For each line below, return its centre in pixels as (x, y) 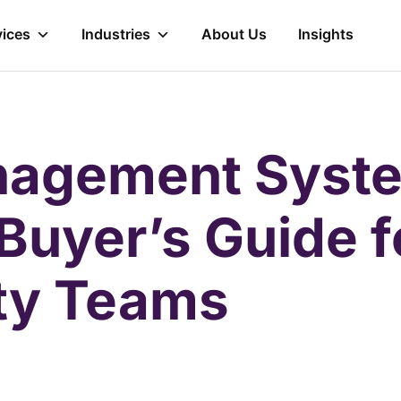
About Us (234, 34)
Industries (115, 34)
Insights (325, 34)
